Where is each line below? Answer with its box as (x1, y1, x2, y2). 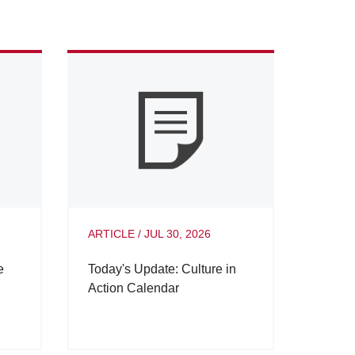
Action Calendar (87, 281, 179, 296)
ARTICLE (87, 227, 135, 241)
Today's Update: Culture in (87, 262, 236, 277)
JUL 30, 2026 (143, 227, 211, 241)
